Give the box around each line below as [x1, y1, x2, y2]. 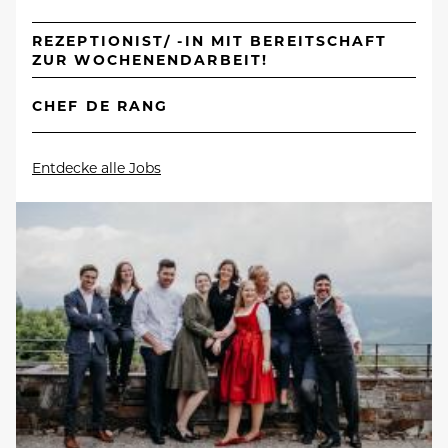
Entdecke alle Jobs [32, 157, 161, 177]
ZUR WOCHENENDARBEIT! [32, 50, 268, 70]
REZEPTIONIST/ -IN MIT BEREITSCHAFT [32, 31, 388, 51]
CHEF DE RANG [32, 95, 169, 115]
